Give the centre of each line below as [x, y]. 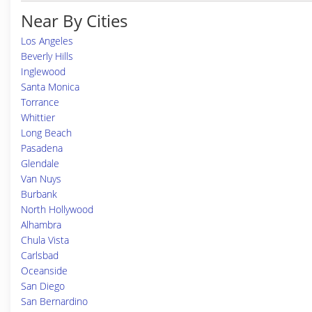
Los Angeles [47, 41]
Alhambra [41, 225]
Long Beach [46, 133]
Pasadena [42, 148]
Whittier [38, 117]
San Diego [43, 286]
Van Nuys [41, 179]
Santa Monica [50, 87]
